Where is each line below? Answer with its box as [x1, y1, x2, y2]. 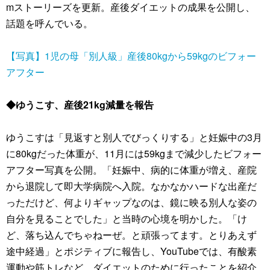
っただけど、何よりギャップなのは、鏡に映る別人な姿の [6, 195, 257, 209]
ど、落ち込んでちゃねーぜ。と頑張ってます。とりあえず [6, 228, 257, 242]
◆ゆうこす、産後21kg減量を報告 [6, 98, 154, 111]
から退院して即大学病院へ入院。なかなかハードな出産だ [6, 179, 257, 193]
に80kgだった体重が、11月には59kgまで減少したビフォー [6, 146, 262, 160]
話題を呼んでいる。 [6, 16, 93, 30]
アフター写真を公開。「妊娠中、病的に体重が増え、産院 [6, 163, 257, 177]
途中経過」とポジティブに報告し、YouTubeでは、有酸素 [6, 244, 257, 258]
